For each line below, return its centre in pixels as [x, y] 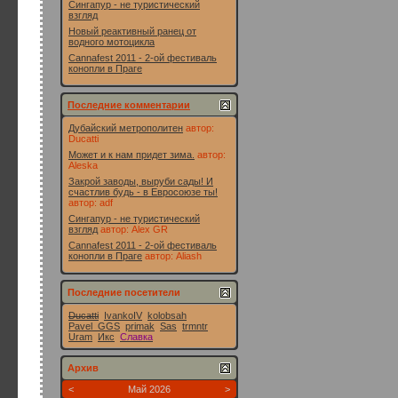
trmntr [195, 326]
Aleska [83, 165]
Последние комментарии [129, 105]
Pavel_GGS [94, 326]
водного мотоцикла [111, 42]
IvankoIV [123, 315]
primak [140, 326]
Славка [136, 337]
